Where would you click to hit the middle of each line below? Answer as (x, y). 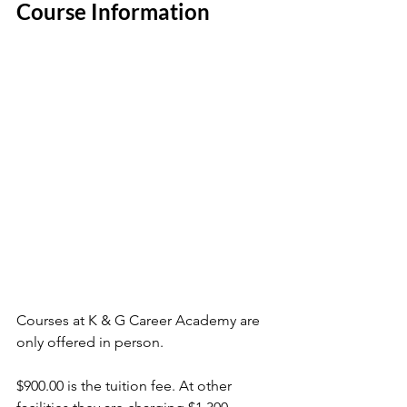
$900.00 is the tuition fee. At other (126, 385)
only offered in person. (92, 342)
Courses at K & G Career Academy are (140, 320)
